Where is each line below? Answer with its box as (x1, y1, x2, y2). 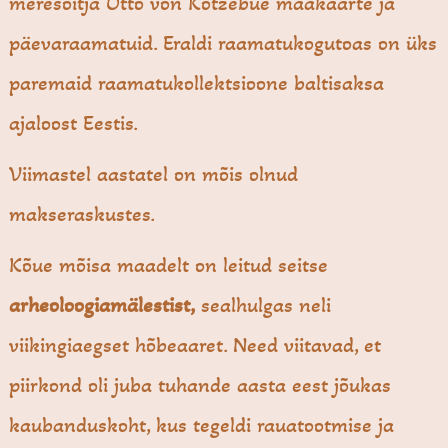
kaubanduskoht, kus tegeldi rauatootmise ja (9, 412, 395, 439)
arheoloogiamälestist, (9, 292, 196, 319)
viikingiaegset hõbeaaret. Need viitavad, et (9, 332, 382, 359)
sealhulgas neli (195, 292, 332, 319)
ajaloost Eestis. (9, 110, 139, 137)
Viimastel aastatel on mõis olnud (9, 161, 299, 188)
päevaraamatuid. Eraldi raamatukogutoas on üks (9, 30, 438, 57)
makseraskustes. (9, 201, 156, 228)
